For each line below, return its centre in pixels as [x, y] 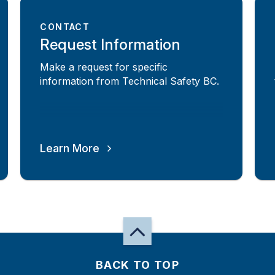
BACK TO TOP [137, 265]
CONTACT [65, 26]
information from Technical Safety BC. [130, 81]
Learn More [70, 148]
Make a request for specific [104, 67]
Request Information [110, 45]
